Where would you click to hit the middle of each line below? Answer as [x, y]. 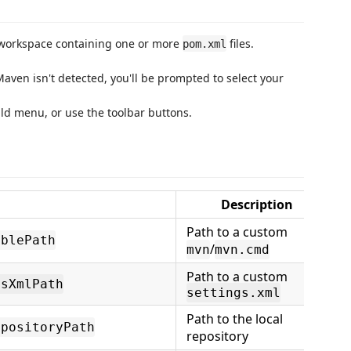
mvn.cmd [242, 250]
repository [217, 336]
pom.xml [204, 43]
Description [257, 204]
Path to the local [235, 319]
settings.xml [233, 293]
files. [240, 43]
